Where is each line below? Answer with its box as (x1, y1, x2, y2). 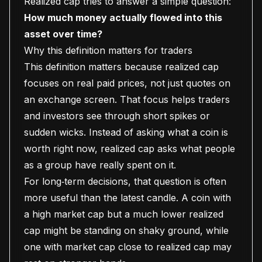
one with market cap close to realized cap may (24, 241, 232, 253)
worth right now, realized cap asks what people (24, 143, 235, 154)
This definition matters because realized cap (24, 61, 219, 73)
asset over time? (24, 28, 102, 40)
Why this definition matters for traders (24, 44, 192, 56)
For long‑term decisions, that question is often (24, 175, 226, 187)
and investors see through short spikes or (24, 110, 210, 122)
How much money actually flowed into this (24, 12, 222, 23)
